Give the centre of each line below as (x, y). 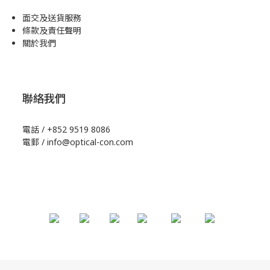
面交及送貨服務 (52, 18)
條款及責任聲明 (52, 30)
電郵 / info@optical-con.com (78, 142)
